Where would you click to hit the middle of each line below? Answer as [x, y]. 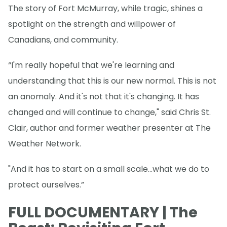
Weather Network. [45, 144]
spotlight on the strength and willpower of [92, 24]
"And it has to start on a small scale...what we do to [109, 169]
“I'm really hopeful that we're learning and [91, 65]
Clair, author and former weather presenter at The [109, 128]
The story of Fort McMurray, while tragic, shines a [105, 9]
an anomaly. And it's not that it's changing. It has [104, 97]
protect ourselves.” [46, 185]
